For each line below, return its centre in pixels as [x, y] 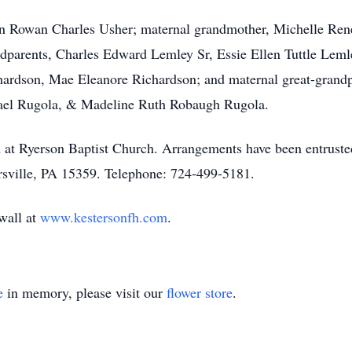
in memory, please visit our [85, 292]
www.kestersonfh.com [104, 217]
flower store [200, 292]
